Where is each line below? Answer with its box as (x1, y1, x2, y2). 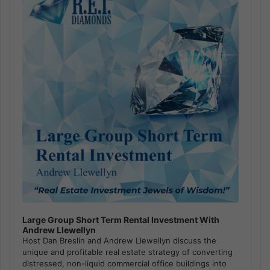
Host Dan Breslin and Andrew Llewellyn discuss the (22, 236, 216, 246)
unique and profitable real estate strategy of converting (22, 247, 233, 257)
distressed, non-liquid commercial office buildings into (22, 259, 227, 269)
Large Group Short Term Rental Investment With (22, 215, 219, 225)
